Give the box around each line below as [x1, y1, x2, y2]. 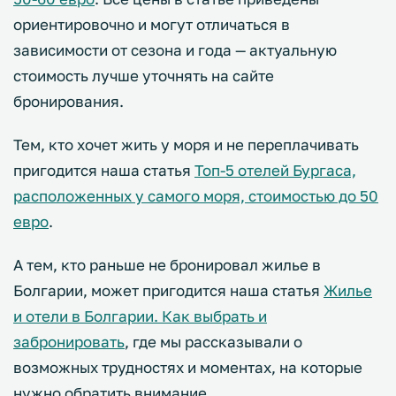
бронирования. [13, 92, 127, 111]
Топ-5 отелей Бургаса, [194, 161, 356, 180]
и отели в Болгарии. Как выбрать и [13, 307, 267, 326]
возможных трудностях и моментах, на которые [13, 358, 362, 377]
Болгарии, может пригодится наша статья [13, 281, 324, 301]
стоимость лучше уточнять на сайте [13, 66, 274, 86]
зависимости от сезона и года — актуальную [13, 41, 337, 60]
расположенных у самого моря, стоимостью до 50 [13, 187, 378, 206]
